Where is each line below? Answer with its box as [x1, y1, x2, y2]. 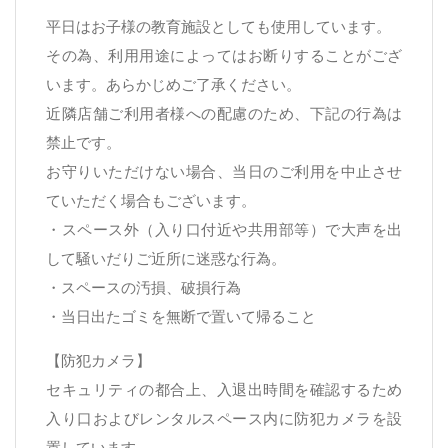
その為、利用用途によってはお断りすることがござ [46, 44, 402, 65]
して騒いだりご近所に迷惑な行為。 [46, 247, 286, 268]
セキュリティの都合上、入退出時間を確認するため [46, 378, 402, 399]
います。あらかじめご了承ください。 [46, 73, 301, 94]
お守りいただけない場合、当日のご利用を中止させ [46, 160, 402, 181]
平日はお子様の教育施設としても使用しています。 [46, 15, 391, 36]
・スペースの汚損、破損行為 [46, 276, 241, 297]
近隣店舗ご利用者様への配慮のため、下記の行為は [46, 102, 402, 123]
